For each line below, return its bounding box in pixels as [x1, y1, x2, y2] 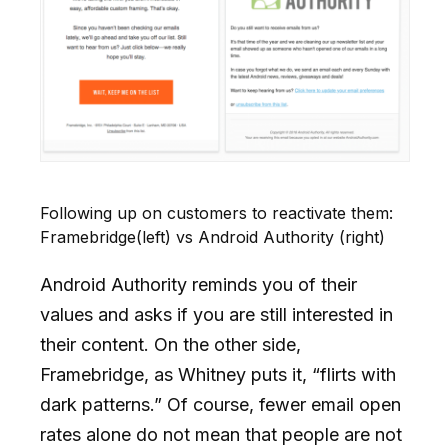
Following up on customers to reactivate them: [40, 203, 393, 224]
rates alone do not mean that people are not [40, 424, 402, 446]
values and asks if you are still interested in [40, 304, 393, 326]
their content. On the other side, [40, 334, 301, 356]
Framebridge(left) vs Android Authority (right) [40, 227, 385, 248]
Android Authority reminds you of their [40, 274, 357, 296]
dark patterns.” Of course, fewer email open [40, 394, 401, 416]
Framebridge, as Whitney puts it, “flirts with [40, 364, 396, 386]
